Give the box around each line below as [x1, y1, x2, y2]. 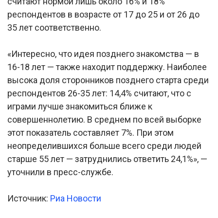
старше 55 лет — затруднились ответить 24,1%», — [7, 154, 207, 164]
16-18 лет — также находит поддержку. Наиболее [7, 62, 207, 72]
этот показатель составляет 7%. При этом [7, 127, 174, 138]
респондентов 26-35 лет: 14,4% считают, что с [7, 88, 191, 98]
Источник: [7, 193, 50, 203]
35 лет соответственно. [7, 22, 101, 33]
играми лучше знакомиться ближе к [7, 101, 152, 111]
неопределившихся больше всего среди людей [7, 141, 201, 151]
